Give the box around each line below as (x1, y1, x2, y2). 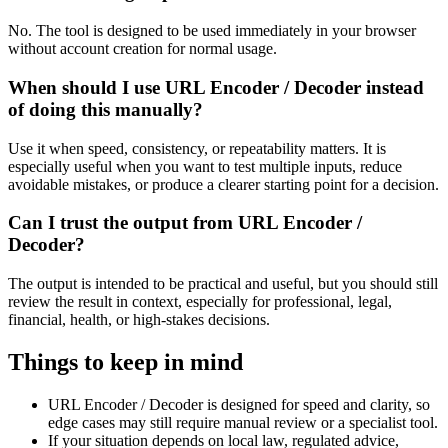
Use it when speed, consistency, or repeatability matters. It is (8, 139, 386, 157)
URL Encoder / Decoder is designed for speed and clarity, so (48, 395, 430, 413)
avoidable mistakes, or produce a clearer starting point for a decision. (8, 175, 439, 193)
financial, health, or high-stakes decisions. (8, 310, 270, 328)
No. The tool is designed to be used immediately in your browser (8, 22, 416, 40)
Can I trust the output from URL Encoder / (8, 212, 362, 234)
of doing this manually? (8, 98, 203, 120)
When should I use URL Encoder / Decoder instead (8, 76, 424, 98)
